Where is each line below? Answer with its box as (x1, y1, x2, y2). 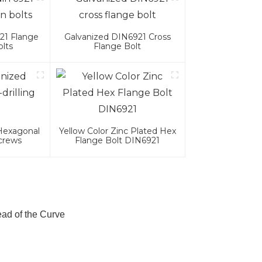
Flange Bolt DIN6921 (75, 135, 160, 146)
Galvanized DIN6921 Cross (64, 32, 171, 43)
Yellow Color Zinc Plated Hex (58, 126, 176, 137)
